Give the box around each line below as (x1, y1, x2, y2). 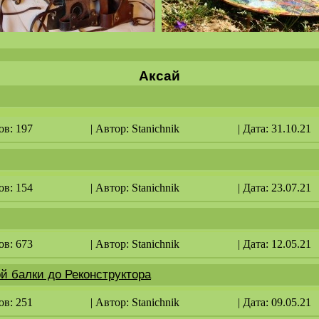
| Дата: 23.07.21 (238, 182, 311, 194)
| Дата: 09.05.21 (238, 296, 311, 308)
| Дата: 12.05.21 (238, 238, 311, 250)
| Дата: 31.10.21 (238, 122, 311, 135)
